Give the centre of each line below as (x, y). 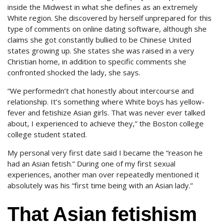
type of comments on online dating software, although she (107, 29)
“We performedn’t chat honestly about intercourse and (101, 91)
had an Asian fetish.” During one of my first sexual (91, 164)
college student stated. (47, 134)
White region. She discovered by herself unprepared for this (110, 18)
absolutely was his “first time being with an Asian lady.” (100, 185)
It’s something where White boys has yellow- (127, 102)
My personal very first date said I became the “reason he (105, 153)
